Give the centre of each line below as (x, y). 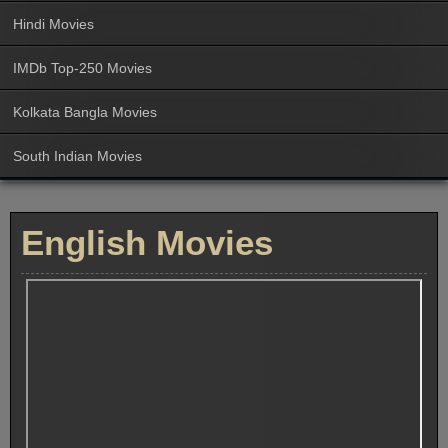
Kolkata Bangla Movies (85, 111)
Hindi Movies (53, 23)
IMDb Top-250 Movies (82, 67)
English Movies (147, 242)
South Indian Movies (77, 155)
